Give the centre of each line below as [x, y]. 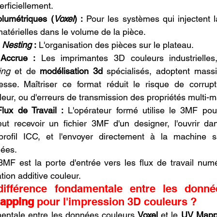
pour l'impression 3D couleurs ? [115, 201]
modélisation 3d [71, 71]
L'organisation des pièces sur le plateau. [115, 45]
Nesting [17, 45]
